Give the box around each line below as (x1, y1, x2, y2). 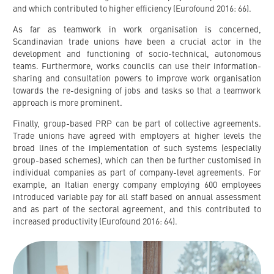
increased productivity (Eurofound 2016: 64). (13, 217, 177, 226)
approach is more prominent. (13, 98, 122, 108)
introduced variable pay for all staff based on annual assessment (13, 193, 261, 202)
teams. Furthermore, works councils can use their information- (13, 62, 261, 71)
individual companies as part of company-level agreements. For (13, 168, 261, 177)
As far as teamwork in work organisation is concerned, (13, 25, 261, 34)
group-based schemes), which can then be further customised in (13, 156, 261, 165)
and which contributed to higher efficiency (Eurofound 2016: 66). (13, 4, 251, 13)
